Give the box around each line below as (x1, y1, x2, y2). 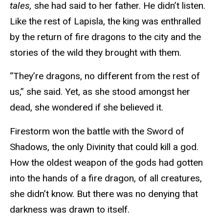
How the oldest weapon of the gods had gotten (10, 157, 203, 169)
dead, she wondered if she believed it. (10, 102, 163, 113)
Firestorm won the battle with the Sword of (10, 126, 184, 137)
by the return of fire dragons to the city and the (10, 31, 201, 43)
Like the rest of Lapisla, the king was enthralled (10, 15, 201, 27)
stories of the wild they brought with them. (10, 46, 186, 58)
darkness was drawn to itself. (10, 204, 132, 216)
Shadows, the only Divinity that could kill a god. (10, 141, 198, 153)
